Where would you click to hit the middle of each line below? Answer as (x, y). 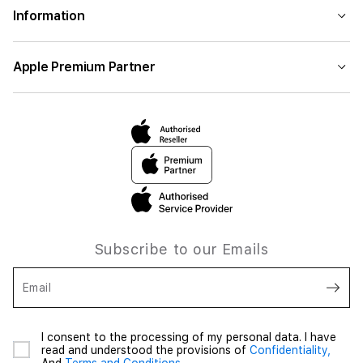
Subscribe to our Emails (181, 249)
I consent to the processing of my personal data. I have (189, 337)
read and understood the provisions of (145, 350)
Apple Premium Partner (84, 67)
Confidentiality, (290, 350)
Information (49, 16)
